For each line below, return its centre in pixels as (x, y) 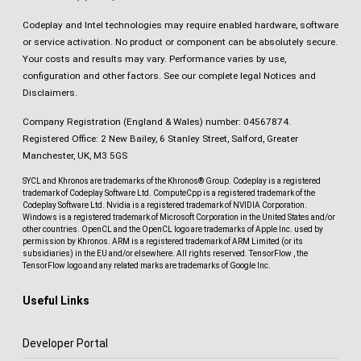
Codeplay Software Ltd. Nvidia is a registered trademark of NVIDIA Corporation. (165, 205)
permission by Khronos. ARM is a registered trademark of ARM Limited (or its (163, 241)
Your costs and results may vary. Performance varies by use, (154, 58)
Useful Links (56, 300)
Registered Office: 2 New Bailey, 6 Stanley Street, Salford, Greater (160, 138)
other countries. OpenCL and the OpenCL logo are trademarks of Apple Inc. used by (173, 229)
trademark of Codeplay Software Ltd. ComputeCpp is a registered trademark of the (169, 193)
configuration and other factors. (93, 75)
